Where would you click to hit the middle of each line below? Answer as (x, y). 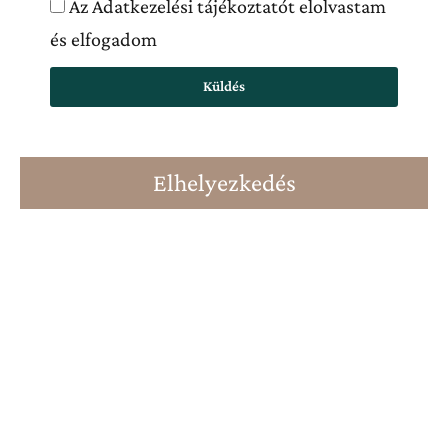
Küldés (224, 86)
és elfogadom (103, 38)
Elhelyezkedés (224, 182)
